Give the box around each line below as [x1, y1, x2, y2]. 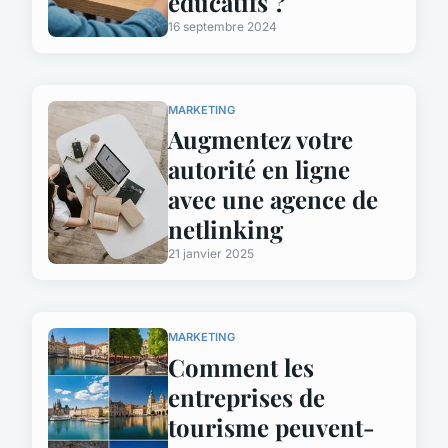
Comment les [168, 351, 314, 384]
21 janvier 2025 [168, 246, 254, 262]
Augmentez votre [168, 123, 353, 156]
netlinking [168, 213, 283, 246]
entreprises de [168, 381, 325, 414]
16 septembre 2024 [168, 18, 277, 34]
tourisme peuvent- [168, 411, 375, 444]
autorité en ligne [168, 153, 350, 186]
